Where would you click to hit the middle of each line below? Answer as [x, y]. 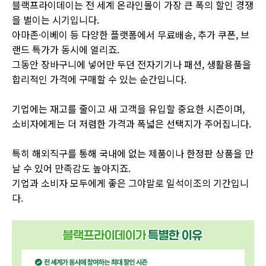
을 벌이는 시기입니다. [56, 20]
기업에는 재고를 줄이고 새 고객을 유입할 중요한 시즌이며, [128, 109]
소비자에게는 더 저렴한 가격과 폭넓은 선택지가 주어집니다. [132, 123]
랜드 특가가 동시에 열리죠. [66, 49]
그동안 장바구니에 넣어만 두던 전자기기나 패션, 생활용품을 [132, 64]
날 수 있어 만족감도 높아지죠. [71, 168]
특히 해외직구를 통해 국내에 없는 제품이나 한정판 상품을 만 [133, 153]
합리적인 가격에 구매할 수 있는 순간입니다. [99, 79]
